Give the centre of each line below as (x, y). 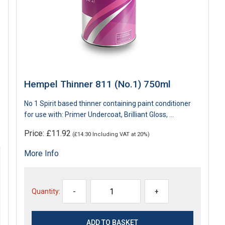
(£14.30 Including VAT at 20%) (110, 134)
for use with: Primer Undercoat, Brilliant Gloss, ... (99, 114)
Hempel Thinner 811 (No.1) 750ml (98, 84)
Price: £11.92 (48, 133)
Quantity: (46, 191)
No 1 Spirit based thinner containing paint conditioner (108, 103)
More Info (42, 153)
